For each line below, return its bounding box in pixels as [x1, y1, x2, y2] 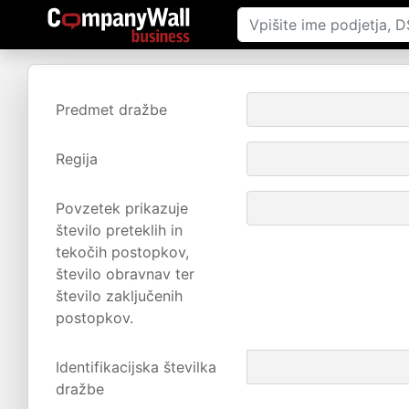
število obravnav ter [56, 265, 194, 283]
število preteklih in [56, 221, 183, 239]
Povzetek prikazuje [56, 199, 188, 217]
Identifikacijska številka [56, 358, 216, 376]
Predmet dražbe [56, 100, 167, 119]
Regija [56, 150, 98, 168]
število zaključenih [56, 287, 183, 305]
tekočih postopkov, [56, 243, 189, 261]
